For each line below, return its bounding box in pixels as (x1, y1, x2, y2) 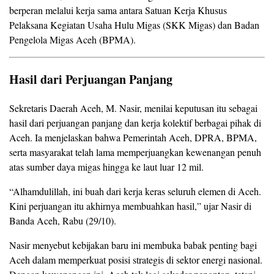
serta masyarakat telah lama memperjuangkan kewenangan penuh (9, 146, 261, 159)
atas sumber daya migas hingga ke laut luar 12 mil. (9, 160, 204, 174)
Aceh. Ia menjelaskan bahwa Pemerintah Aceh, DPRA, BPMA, (9, 131, 257, 144)
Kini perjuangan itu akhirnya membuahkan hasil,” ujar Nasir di (9, 199, 251, 213)
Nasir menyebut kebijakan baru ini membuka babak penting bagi (9, 239, 257, 252)
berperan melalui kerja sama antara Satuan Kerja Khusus (9, 4, 227, 17)
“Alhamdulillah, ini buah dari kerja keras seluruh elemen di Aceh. (9, 185, 261, 198)
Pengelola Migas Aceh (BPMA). (9, 33, 136, 46)
